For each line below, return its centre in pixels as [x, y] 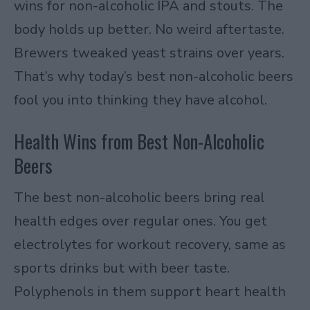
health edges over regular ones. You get [140, 221]
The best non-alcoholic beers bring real [139, 198]
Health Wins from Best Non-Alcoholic [139, 142]
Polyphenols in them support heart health [150, 292]
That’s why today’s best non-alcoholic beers [154, 76]
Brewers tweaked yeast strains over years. [149, 53]
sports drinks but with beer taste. [122, 268]
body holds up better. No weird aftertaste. [149, 29]
